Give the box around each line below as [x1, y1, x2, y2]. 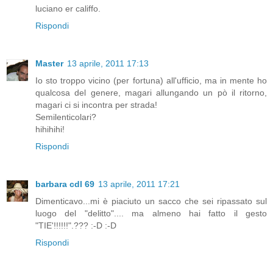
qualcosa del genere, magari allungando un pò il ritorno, [35, 88, 267, 98]
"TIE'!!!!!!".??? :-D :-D [35, 221, 116, 231]
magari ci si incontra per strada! [35, 100, 157, 110]
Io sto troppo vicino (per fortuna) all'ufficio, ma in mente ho [35, 76, 267, 86]
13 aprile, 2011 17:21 [98, 179, 180, 190]
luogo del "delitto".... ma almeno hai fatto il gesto [35, 208, 267, 219]
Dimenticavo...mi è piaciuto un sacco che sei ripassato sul [35, 196, 267, 207]
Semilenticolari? [35, 112, 96, 122]
